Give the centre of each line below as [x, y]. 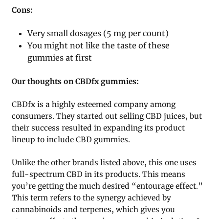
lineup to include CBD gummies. [71, 139]
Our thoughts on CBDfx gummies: [75, 81]
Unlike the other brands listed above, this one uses [104, 162]
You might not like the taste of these [99, 45]
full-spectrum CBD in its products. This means [99, 174]
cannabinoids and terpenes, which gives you [93, 209]
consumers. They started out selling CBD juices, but [107, 116]
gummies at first [60, 57]
